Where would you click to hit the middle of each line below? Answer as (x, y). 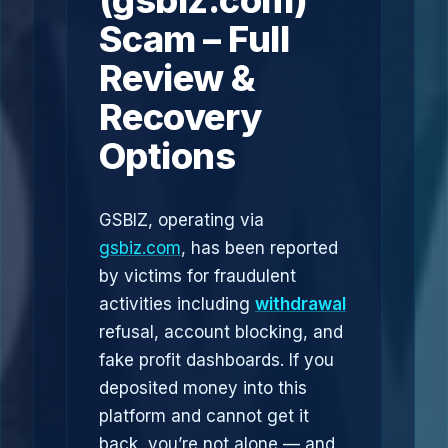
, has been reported (259, 248)
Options (167, 156)
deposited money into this (203, 388)
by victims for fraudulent (197, 276)
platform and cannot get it (204, 416)
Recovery (180, 117)
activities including (177, 304)
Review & (177, 78)
